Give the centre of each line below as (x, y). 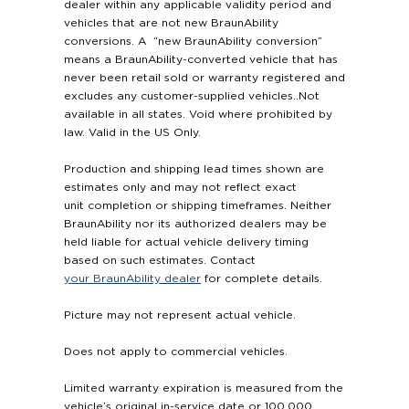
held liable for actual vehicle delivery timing (186, 242)
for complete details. (261, 279)
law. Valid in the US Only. (132, 133)
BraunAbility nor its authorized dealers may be (195, 224)
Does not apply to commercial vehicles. (175, 352)
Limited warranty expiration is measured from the (203, 388)
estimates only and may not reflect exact (180, 188)
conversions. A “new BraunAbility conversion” (193, 42)
